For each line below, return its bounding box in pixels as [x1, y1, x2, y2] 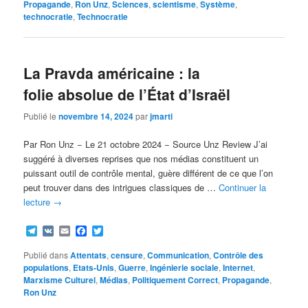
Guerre [118, 261, 146, 274]
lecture [23, 195, 54, 208]
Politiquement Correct [132, 274, 219, 287]
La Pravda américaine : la [23, 63, 201, 84]
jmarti [150, 109, 173, 122]
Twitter [103, 223, 135, 239]
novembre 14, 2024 [58, 109, 134, 122]
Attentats [70, 249, 107, 262]
